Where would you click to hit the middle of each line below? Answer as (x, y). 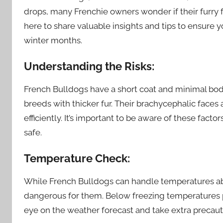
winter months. (53, 41)
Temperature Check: (77, 159)
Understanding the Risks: (89, 66)
